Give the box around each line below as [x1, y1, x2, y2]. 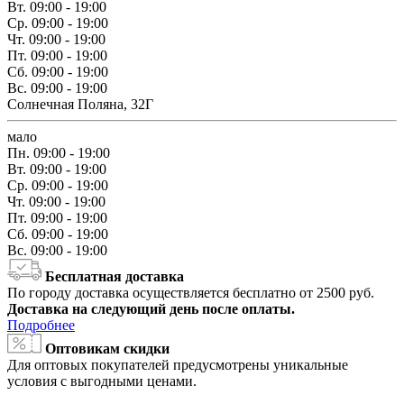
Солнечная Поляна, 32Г [7, 96, 153, 113]
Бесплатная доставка [45, 269, 184, 285]
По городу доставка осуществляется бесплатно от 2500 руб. [7, 285, 374, 301]
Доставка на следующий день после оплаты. [7, 301, 295, 317]
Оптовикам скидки [45, 341, 170, 357]
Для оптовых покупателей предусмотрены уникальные [7, 357, 348, 373]
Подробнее [7, 317, 75, 334]
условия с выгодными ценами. [7, 373, 197, 390]
